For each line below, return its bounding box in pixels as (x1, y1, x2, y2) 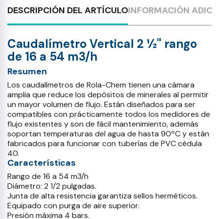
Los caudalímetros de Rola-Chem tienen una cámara (7, 80, 195, 90)
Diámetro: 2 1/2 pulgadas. (7, 181, 96, 191)
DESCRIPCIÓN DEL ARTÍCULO (7, 4, 128, 16)
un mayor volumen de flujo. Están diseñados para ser (7, 99, 196, 109)
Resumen (7, 66, 47, 77)
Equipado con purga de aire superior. (7, 200, 139, 211)
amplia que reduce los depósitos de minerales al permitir (7, 89, 209, 100)
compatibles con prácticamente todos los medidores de (7, 109, 210, 119)
